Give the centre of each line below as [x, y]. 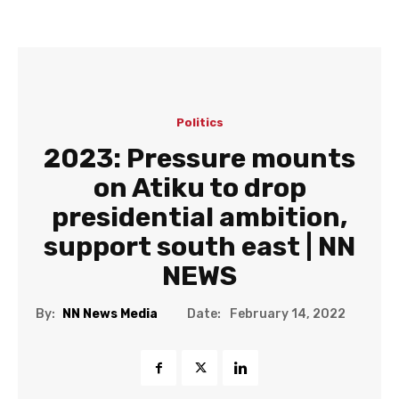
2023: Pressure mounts [199, 159]
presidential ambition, [199, 217]
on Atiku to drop [199, 188]
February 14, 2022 [288, 314]
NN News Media [110, 314]
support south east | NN [199, 247]
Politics [199, 122]
